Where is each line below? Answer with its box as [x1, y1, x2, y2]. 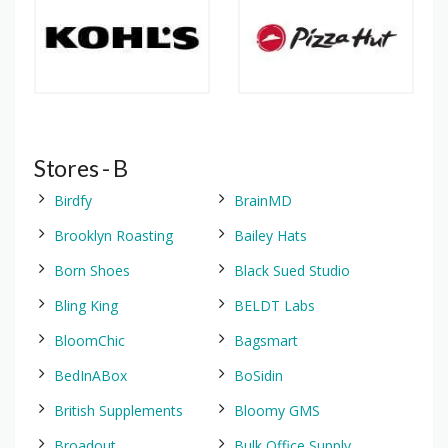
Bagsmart [234, 331, 298, 350]
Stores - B [34, 154, 128, 182]
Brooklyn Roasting [54, 226, 173, 245]
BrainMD [234, 191, 292, 210]
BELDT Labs [234, 296, 315, 315]
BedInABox [54, 366, 127, 385]
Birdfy [54, 191, 92, 210]
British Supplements [54, 401, 183, 420]
